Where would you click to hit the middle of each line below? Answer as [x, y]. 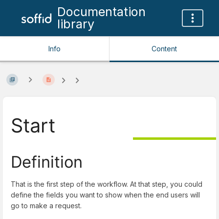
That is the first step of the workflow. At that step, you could [107, 184]
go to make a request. [46, 205]
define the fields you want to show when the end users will [105, 195]
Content [164, 49]
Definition [47, 162]
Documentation [101, 12]
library [76, 24]
